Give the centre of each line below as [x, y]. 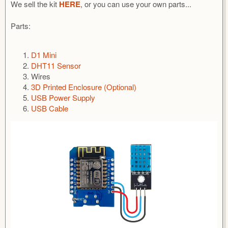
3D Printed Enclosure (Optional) [84, 87]
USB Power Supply [63, 97]
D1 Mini [44, 54]
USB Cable [50, 108]
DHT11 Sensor [56, 65]
